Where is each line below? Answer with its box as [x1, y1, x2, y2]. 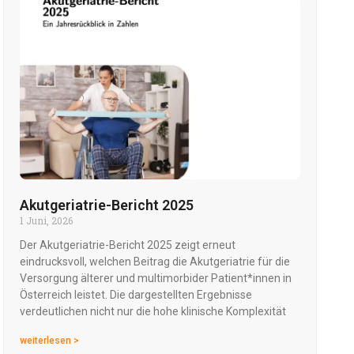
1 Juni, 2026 [20, 214, 73, 228]
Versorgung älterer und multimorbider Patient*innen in [20, 272, 292, 285]
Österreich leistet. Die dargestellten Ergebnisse [20, 288, 253, 302]
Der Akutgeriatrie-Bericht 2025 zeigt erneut [20, 239, 236, 252]
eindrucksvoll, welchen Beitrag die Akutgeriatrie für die [20, 255, 291, 269]
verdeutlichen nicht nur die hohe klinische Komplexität [20, 305, 287, 318]
